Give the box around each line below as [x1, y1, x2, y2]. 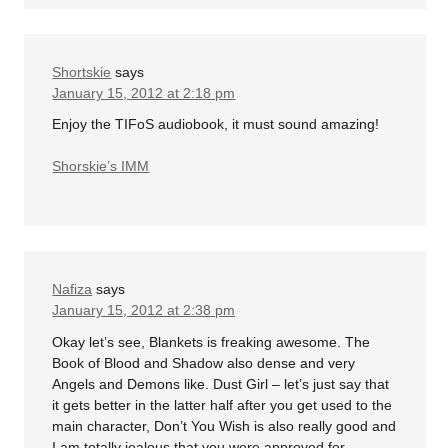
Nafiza [52, 281, 93, 298]
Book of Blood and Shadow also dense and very [52, 354, 356, 371]
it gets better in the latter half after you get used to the [52, 396, 393, 413]
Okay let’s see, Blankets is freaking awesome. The [52, 333, 371, 350]
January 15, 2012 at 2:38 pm [52, 302, 236, 319]
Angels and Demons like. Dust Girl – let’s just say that [52, 375, 390, 392]
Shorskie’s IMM [52, 158, 150, 175]
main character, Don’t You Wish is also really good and [52, 417, 397, 434]
